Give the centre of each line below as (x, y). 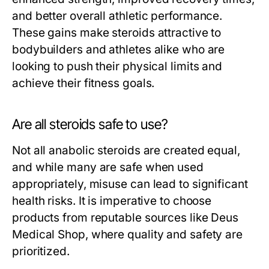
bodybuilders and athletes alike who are (119, 50)
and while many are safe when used (108, 167)
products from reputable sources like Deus (125, 218)
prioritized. (41, 251)
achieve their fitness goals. (83, 83)
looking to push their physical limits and (117, 66)
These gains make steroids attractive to (117, 33)
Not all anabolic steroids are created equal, (126, 150)
